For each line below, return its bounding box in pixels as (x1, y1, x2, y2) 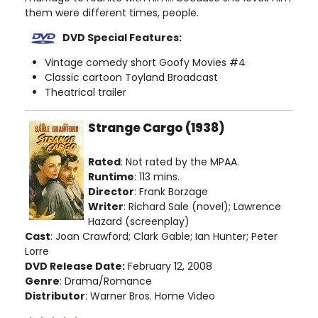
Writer (88, 199, 124, 214)
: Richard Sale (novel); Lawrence (124, 199, 281, 214)
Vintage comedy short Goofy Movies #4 (45, 55, 246, 70)
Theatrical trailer (45, 85, 126, 99)
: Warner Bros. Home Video (85, 289, 215, 303)
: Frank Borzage (134, 185, 208, 199)
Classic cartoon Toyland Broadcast (45, 70, 218, 84)
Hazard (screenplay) (88, 214, 190, 229)
